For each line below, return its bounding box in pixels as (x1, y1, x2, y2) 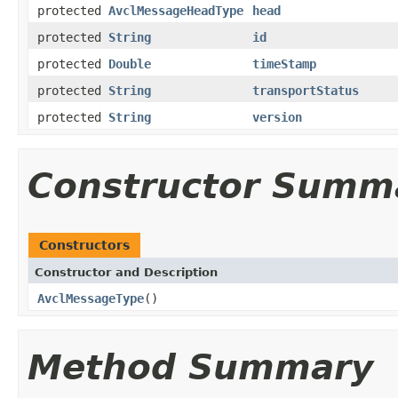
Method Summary (28, 346, 373, 387)
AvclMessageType (37, 291, 144, 306)
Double (108, 56, 151, 71)
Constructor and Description (35, 265, 218, 279)
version (252, 109, 302, 124)
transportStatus (252, 83, 359, 98)
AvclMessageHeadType (108, 3, 243, 18)
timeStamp (252, 56, 316, 71)
